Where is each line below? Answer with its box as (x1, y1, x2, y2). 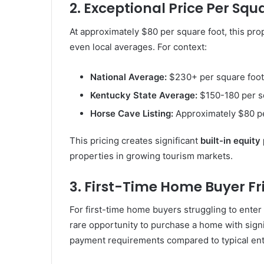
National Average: (90, 71, 167, 82)
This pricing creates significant (70, 134, 200, 146)
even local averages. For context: (70, 41, 207, 52)
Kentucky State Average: (90, 89, 197, 101)
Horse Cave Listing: (90, 107, 173, 119)
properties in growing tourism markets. (70, 150, 233, 161)
